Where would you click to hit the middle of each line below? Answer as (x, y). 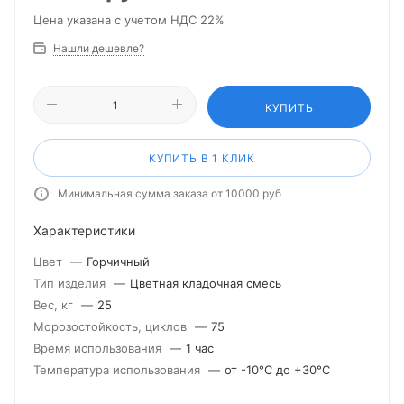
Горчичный (118, 262)
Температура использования (119, 370)
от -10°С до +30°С (277, 370)
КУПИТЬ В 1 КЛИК (202, 158)
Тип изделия (71, 283)
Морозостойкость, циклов (112, 326)
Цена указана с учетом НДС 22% (129, 20)
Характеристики (84, 230)
